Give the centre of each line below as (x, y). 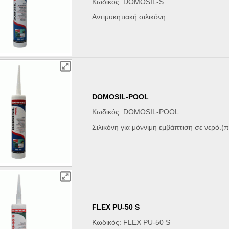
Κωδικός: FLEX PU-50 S (131, 223)
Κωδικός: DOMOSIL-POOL (136, 112)
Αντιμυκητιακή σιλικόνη (129, 17)
